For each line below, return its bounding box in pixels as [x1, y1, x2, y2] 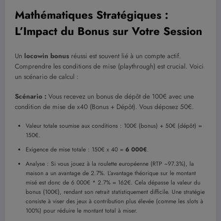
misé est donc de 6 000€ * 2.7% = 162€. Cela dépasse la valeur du [26, 178, 200, 187]
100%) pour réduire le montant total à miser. [26, 206, 138, 216]
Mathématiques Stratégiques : [15, 7, 168, 23]
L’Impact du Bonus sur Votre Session [15, 23, 202, 39]
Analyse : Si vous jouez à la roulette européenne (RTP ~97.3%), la [26, 159, 194, 169]
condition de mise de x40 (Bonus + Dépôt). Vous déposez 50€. [15, 102, 194, 112]
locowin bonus [24, 51, 69, 61]
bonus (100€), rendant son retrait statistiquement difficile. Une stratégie [26, 187, 205, 197]
